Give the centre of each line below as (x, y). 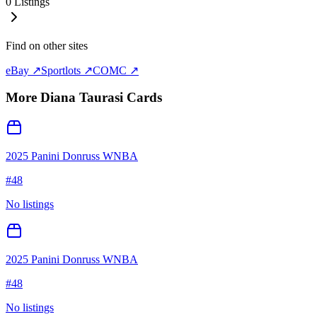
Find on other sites (47, 45)
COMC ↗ (116, 70)
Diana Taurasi (82, 98)
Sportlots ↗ (67, 70)
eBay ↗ (23, 70)
